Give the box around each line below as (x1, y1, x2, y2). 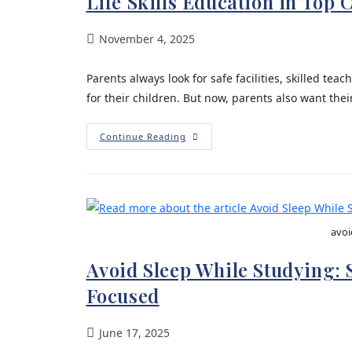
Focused (86, 282, 159, 308)
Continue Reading (99, 130, 186, 142)
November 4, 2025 (98, 31, 195, 46)
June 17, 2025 (98, 324, 170, 340)
